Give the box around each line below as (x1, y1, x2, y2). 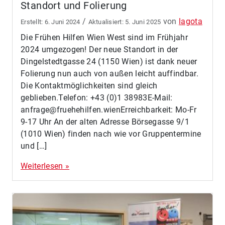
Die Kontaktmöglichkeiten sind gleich (21, 81, 158, 91)
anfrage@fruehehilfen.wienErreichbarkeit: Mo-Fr (21, 105, 197, 115)
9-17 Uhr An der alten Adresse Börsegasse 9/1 (21, 117, 190, 127)
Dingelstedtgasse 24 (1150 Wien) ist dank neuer (21, 57, 197, 67)
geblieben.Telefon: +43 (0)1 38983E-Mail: (21, 93, 173, 103)
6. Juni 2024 (44, 18, 80, 26)
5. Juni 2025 (125, 18, 161, 26)
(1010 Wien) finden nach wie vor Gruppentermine (21, 129, 201, 139)
